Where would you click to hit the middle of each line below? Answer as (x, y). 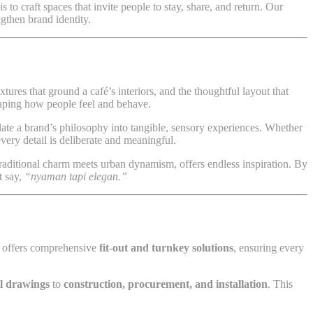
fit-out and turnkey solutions (166, 248)
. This (280, 284)
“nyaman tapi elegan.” (76, 176)
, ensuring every (269, 248)
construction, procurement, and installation (166, 284)
